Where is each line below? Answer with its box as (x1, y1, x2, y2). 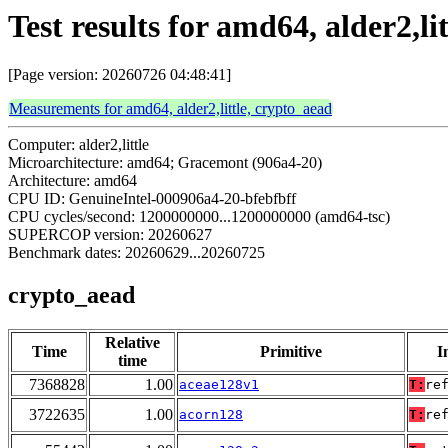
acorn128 (179, 407, 243, 423)
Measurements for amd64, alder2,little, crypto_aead (9, 100, 332, 118)
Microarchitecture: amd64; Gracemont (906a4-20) (8, 154, 322, 172)
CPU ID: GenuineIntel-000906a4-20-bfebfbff (8, 190, 296, 208)
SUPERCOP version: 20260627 (8, 226, 212, 244)
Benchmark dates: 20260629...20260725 (8, 244, 265, 262)
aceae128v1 (179, 377, 259, 393)
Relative (104, 334, 160, 352)
